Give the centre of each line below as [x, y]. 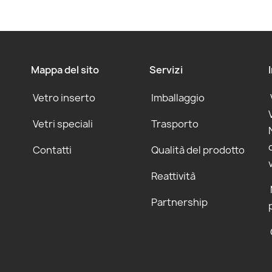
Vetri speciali [63, 124]
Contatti [52, 150]
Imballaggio [178, 98]
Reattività [174, 176]
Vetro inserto [64, 98]
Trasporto [175, 124]
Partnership [180, 202]
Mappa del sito [65, 70]
